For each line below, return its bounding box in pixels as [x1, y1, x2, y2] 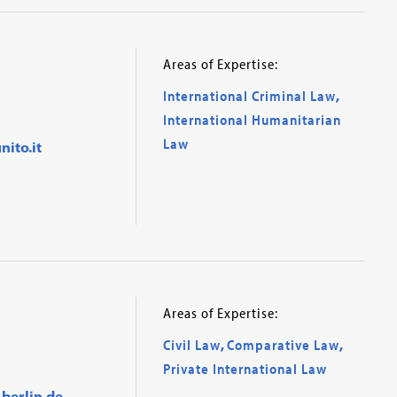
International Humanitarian [162, 111, 341, 128]
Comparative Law [226, 335, 339, 354]
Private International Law [162, 359, 327, 378]
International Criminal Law [162, 87, 336, 105]
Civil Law [162, 335, 221, 354]
